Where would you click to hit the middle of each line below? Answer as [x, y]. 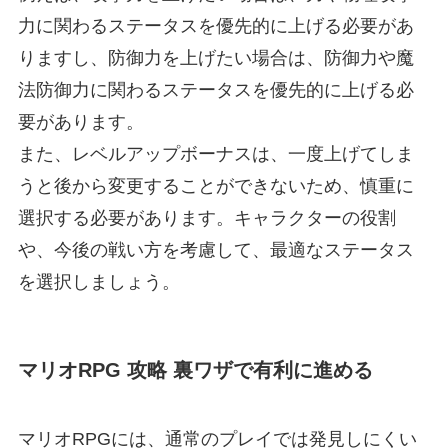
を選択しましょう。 [98, 281]
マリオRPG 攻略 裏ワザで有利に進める [195, 369]
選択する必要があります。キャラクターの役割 [206, 217]
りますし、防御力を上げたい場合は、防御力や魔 [215, 57]
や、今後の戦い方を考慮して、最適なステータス [215, 249]
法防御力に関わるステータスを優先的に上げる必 [215, 89]
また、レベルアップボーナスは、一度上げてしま [215, 153]
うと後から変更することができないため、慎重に [215, 185]
